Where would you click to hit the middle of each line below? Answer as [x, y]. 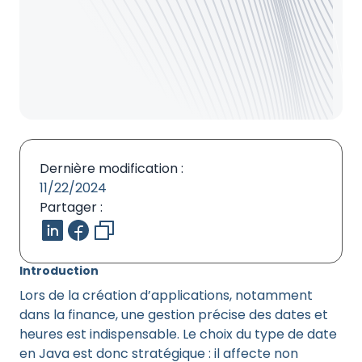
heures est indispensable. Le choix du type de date [178, 334]
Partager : [71, 207]
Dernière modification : [112, 168]
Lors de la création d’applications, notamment [166, 295]
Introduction [59, 271]
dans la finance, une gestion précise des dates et [174, 315]
